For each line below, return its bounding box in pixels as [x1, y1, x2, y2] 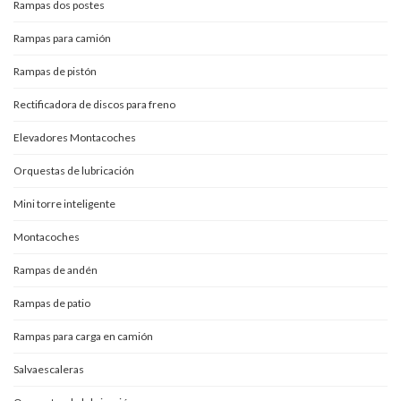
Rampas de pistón [13, 64, 97, 78]
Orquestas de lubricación [13, 164, 134, 177]
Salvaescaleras [13, 363, 84, 376]
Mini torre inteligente [13, 197, 115, 210]
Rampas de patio [13, 296, 90, 310]
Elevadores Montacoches [13, 131, 136, 144]
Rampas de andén [13, 263, 98, 277]
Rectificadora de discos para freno [13, 98, 175, 111]
